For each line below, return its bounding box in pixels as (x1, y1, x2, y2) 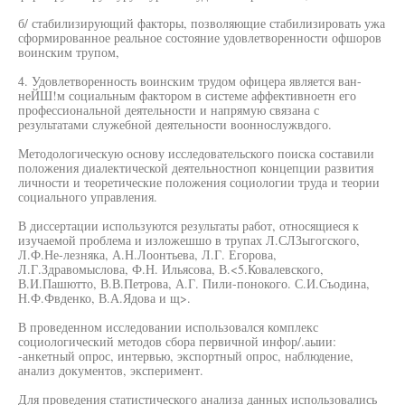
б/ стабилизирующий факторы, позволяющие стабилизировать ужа (18, 14, 385, 32)
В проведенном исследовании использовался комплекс (18, 318, 318, 335)
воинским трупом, (18, 43, 119, 61)
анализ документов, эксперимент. (18, 362, 203, 379)
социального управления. (18, 188, 157, 205)
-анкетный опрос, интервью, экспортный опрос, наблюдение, (18, 347, 353, 364)
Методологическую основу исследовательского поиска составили (18, 145, 374, 162)
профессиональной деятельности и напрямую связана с (18, 101, 319, 118)
